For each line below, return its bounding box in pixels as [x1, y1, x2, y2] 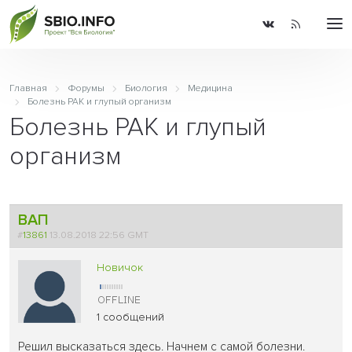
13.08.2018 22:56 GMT [47, 228, 154, 241]
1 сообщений [97, 310, 165, 324]
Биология [124, 82, 167, 94]
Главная [9, 82, 47, 94]
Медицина [187, 82, 233, 94]
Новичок [97, 260, 144, 274]
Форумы [67, 82, 104, 94]
